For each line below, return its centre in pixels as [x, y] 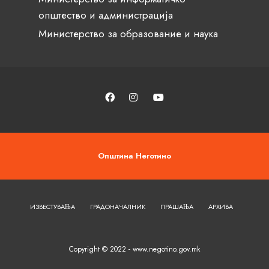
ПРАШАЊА [177, 206]
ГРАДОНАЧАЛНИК [118, 206]
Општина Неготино [134, 156]
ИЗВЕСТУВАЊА [53, 206]
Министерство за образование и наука [128, 33]
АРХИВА [221, 206]
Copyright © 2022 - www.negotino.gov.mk [134, 249]
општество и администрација [106, 15]
